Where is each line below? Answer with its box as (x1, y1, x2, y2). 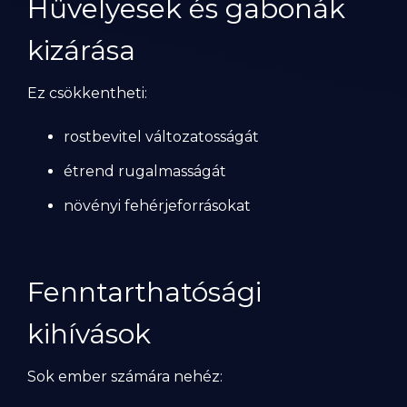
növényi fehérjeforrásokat (64, 197, 251, 214)
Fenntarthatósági (27, 275, 262, 309)
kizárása (27, 34, 135, 67)
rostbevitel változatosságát (64, 128, 259, 145)
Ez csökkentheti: (27, 84, 147, 102)
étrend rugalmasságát (64, 163, 226, 180)
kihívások (27, 317, 151, 351)
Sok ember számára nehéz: (27, 368, 223, 385)
